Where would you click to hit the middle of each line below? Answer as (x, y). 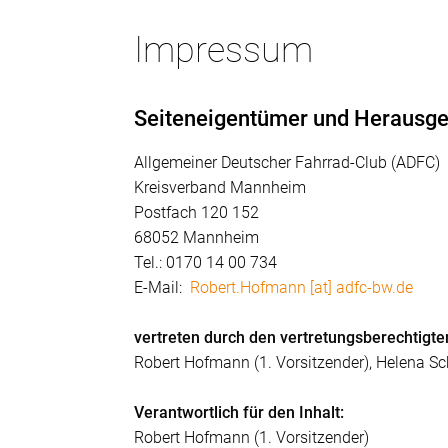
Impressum (224, 50)
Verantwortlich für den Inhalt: (239, 413)
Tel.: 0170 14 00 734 (206, 263)
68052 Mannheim (197, 238)
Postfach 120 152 (197, 213)
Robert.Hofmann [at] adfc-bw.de (302, 288)
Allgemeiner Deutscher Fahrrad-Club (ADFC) (287, 163)
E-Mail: (162, 288)
